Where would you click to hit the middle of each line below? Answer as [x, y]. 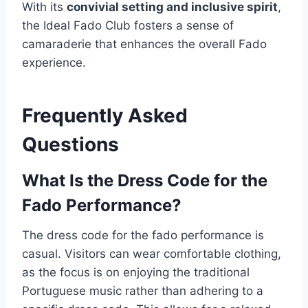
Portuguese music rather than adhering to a [143, 291]
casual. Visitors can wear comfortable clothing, [152, 254]
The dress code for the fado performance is [143, 235]
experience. [54, 63]
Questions [70, 145]
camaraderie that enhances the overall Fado [144, 44]
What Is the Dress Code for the [145, 181]
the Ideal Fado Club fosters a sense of [128, 26]
